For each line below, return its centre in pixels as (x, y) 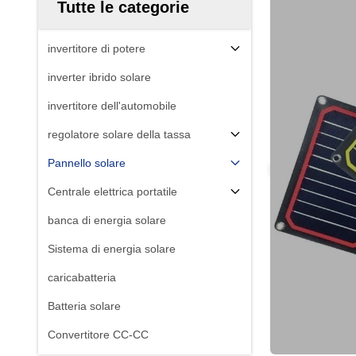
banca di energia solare (107, 220)
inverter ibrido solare (99, 77)
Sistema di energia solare (112, 249)
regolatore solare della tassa (119, 134)
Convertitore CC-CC (98, 335)
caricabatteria (82, 277)
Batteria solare (84, 306)
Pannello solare (87, 163)
